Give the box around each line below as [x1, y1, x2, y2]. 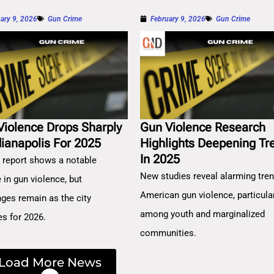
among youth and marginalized [140, 209, 265, 220]
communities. [140, 228, 197, 239]
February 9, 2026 [150, 14, 206, 23]
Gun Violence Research [140, 120, 266, 135]
